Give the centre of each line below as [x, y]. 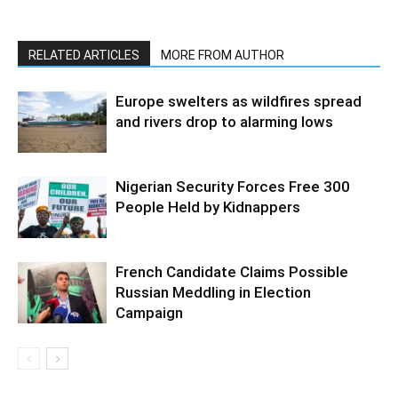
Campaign [149, 312]
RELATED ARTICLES [84, 55]
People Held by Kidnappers [208, 207]
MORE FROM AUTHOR [223, 55]
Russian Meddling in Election [213, 292]
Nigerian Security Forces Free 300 [233, 186]
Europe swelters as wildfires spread [239, 101]
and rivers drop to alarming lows [224, 121]
